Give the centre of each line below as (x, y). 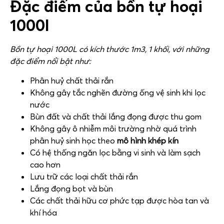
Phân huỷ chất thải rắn (72, 80)
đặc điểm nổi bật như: (50, 61)
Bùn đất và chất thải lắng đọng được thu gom (116, 116)
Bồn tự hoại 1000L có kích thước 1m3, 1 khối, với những (110, 49)
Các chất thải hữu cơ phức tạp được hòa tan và (119, 200)
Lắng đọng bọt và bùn (71, 188)
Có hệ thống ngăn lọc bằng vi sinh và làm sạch (115, 152)
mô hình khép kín (148, 140)
